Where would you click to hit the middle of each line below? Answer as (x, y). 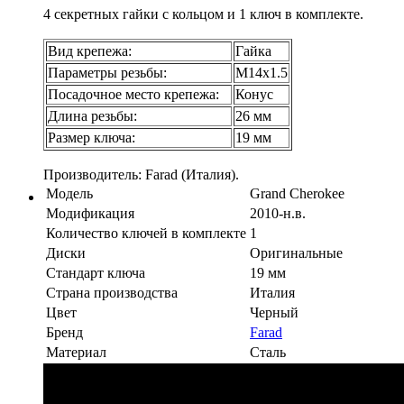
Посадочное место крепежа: (139, 94)
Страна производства (112, 292)
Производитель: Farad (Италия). (141, 174)
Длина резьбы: (92, 115)
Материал (76, 352)
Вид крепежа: (90, 50)
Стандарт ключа (96, 272)
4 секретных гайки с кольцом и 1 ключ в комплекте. (203, 14)
